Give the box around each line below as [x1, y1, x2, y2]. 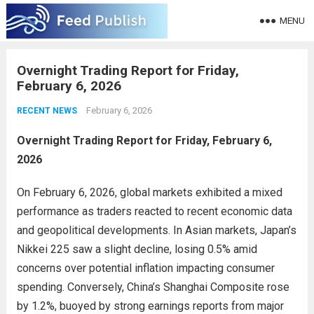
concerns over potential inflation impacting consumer [16, 261, 275, 275]
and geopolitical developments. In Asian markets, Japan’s [16, 224, 296, 237]
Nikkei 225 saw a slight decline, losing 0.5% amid [16, 243, 257, 256]
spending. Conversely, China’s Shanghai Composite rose [16, 280, 289, 294]
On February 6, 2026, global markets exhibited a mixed [16, 186, 282, 199]
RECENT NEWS [16, 106, 77, 116]
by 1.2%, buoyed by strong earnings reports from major [16, 299, 284, 313]
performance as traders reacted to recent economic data [16, 205, 292, 218]
